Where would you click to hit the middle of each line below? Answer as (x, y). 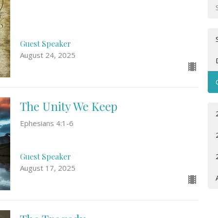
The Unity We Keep (68, 106)
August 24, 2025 (47, 55)
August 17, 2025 (47, 168)
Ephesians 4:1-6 (46, 123)
